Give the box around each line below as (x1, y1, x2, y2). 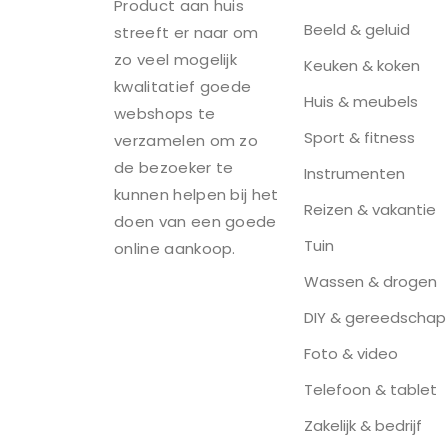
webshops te (114, 103, 216, 125)
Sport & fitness (304, 127, 415, 148)
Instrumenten (304, 163, 405, 184)
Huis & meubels (304, 91, 418, 112)
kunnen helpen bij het (114, 184, 279, 206)
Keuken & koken (304, 55, 420, 76)
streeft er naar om (114, 22, 259, 44)
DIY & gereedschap (304, 307, 446, 328)
